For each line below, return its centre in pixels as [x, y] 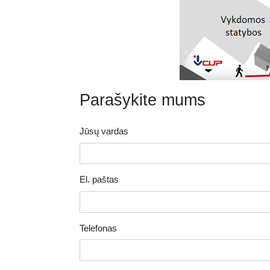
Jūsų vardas [104, 131]
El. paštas [99, 180]
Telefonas [98, 228]
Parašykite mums [143, 100]
